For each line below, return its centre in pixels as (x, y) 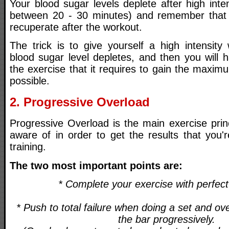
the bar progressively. (167, 219)
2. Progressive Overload (80, 102)
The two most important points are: (96, 165)
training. (28, 147)
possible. (30, 81)
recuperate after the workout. (76, 27)
